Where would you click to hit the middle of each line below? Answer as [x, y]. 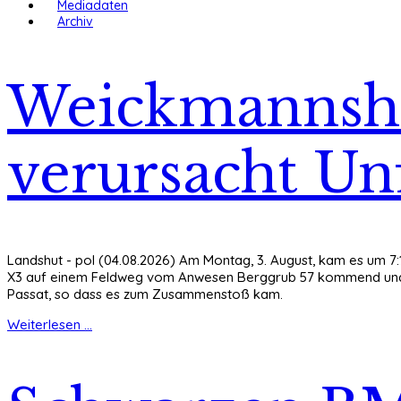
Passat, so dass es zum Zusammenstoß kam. [145, 294]
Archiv [75, 21]
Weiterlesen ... [50, 324]
